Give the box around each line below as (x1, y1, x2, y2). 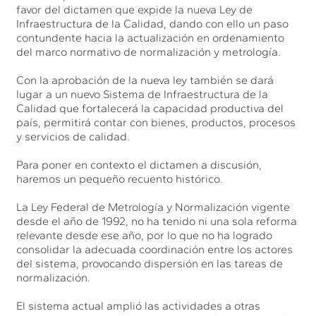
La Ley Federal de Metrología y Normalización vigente (16, 200, 291, 214)
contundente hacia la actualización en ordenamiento (16, 30, 285, 44)
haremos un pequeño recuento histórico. (16, 171, 224, 186)
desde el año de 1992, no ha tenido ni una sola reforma (16, 214, 298, 228)
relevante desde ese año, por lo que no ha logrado (16, 228, 273, 242)
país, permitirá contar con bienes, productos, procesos (16, 115, 296, 129)
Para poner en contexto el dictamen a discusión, (16, 157, 262, 171)
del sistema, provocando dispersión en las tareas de (16, 256, 284, 270)
